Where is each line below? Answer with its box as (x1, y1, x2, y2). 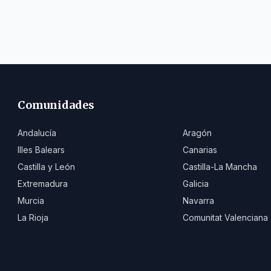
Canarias (183, 145, 218, 155)
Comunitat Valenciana (183, 212, 269, 223)
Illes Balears (18, 145, 65, 155)
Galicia (183, 178, 209, 189)
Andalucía (18, 128, 57, 138)
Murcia (18, 195, 45, 206)
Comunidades (18, 98, 95, 112)
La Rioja (18, 212, 49, 223)
